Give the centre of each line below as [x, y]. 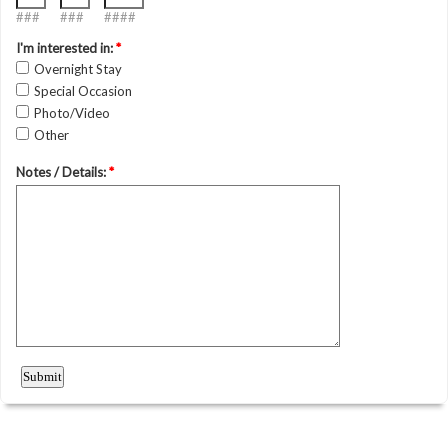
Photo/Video [72, 113]
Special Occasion [83, 91]
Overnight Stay [78, 69]
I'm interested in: [66, 48]
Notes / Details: [62, 172]
